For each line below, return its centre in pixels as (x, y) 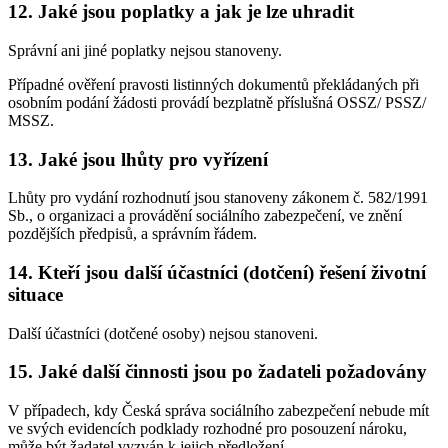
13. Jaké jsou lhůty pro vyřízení (138, 159)
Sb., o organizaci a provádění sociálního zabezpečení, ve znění (205, 216)
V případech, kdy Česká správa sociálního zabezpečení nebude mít (218, 411)
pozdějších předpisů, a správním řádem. (132, 234)
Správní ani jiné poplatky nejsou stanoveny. (145, 50)
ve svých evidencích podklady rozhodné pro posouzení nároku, (207, 429)
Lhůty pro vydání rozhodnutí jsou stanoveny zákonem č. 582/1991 (218, 198)
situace (35, 294)
